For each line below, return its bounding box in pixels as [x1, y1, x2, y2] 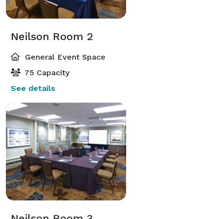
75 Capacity [22, 67, 69, 77]
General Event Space [22, 52, 106, 62]
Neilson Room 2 [11, 30, 93, 43]
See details [11, 83, 55, 93]
